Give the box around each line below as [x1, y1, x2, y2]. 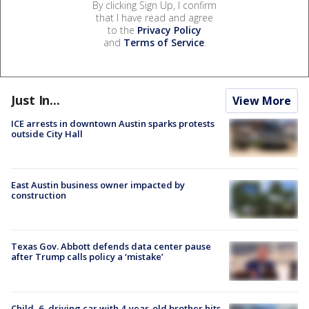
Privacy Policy [137, 23, 201, 37]
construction [11, 189, 66, 202]
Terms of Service [123, 35, 204, 49]
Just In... [11, 91, 60, 108]
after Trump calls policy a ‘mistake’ [11, 250, 163, 263]
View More [232, 92, 291, 108]
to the [108, 23, 137, 37]
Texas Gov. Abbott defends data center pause [11, 240, 211, 253]
